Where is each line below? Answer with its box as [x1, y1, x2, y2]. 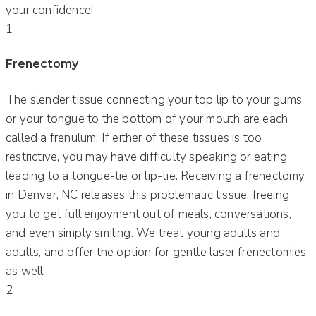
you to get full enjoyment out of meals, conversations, [6, 206, 291, 223]
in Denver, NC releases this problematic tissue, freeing [6, 187, 290, 204]
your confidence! [6, 1, 94, 18]
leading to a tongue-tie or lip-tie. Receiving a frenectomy [6, 168, 305, 185]
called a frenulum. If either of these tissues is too [6, 130, 262, 147]
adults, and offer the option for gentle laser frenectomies [6, 244, 307, 261]
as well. [6, 263, 46, 280]
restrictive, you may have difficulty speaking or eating [6, 149, 288, 166]
